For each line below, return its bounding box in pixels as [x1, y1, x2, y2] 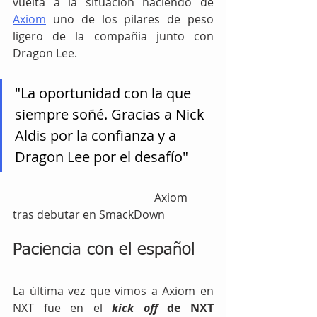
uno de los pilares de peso [46, 11, 214, 27]
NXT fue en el [13, 299, 103, 316]
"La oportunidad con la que [15, 83, 195, 103]
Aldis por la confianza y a [15, 125, 180, 145]
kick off [112, 299, 168, 316]
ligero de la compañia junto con [13, 28, 214, 44]
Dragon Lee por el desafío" [15, 146, 188, 166]
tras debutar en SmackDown [13, 206, 168, 222]
